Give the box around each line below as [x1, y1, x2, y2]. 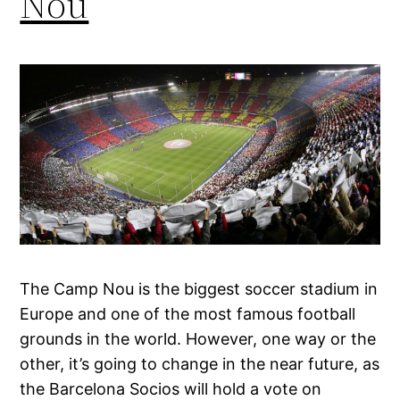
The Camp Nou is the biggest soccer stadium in [20, 279, 379, 298]
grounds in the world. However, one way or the [20, 329, 377, 348]
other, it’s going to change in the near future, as [20, 354, 380, 373]
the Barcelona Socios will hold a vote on [20, 379, 322, 398]
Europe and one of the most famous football [20, 304, 356, 323]
